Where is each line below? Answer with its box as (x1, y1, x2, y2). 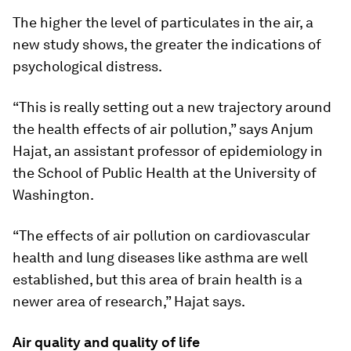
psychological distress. (13, 58, 162, 74)
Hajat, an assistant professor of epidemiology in (13, 143, 323, 159)
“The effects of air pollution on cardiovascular (13, 227, 310, 244)
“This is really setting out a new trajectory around (13, 99, 331, 115)
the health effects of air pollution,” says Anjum (13, 121, 313, 137)
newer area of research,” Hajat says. (13, 293, 245, 309)
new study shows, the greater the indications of (13, 36, 321, 52)
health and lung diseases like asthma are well (13, 249, 308, 266)
